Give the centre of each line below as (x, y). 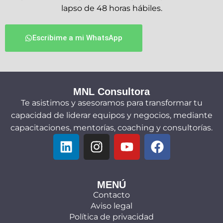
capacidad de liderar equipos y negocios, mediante (111, 115)
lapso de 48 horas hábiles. (111, 8)
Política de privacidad (111, 217)
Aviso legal (111, 206)
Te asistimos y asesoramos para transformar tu (111, 103)
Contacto (111, 195)
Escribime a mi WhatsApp (77, 38)
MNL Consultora (111, 91)
